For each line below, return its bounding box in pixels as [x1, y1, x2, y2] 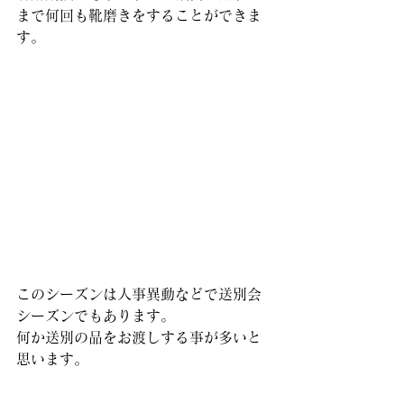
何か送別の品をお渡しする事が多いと [16, 330, 262, 345]
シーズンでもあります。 [16, 308, 175, 324]
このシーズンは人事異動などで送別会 [16, 287, 262, 302]
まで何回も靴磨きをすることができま [16, 8, 262, 23]
